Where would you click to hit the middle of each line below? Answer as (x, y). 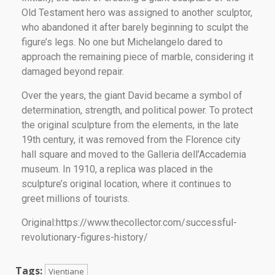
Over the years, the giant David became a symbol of (132, 95)
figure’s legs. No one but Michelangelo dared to (122, 42)
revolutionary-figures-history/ (85, 237)
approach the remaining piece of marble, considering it (137, 56)
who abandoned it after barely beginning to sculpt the (135, 27)
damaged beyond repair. (73, 71)
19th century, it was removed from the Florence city (131, 139)
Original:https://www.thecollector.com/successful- (129, 222)
